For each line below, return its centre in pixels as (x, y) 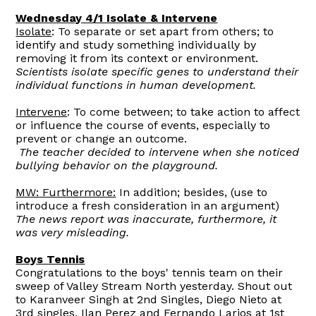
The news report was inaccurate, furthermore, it (146, 219)
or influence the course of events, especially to (143, 125)
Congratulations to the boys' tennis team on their (150, 272)
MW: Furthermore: (66, 192)
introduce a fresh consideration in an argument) (148, 205)
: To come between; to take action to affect (184, 111)
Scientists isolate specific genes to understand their (157, 71)
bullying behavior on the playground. (117, 165)
